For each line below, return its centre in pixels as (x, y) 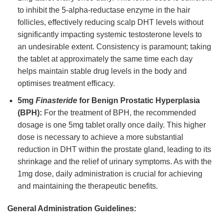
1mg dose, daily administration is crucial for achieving (110, 174)
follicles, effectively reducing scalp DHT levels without (110, 22)
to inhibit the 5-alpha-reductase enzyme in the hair (104, 10)
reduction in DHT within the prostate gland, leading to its (114, 149)
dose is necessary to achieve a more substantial (100, 137)
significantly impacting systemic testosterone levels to (109, 35)
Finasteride (56, 100)
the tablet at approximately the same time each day (105, 59)
